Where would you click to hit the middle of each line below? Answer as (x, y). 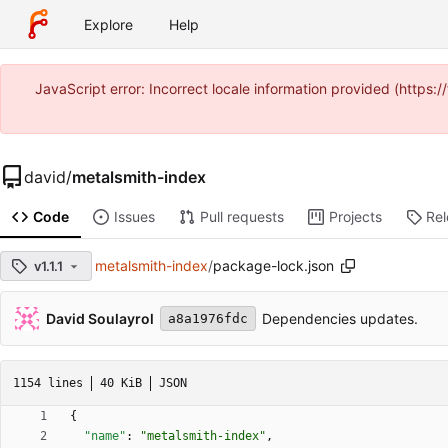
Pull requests (241, 217)
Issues (134, 217)
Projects (355, 217)
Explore (108, 24)
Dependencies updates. (340, 319)
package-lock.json (273, 266)
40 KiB (121, 382)
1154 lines (48, 382)
